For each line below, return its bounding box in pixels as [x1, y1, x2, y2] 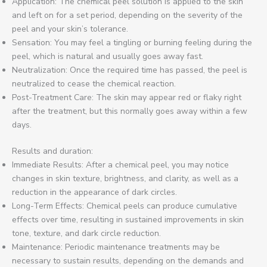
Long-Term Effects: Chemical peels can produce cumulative [12, 200, 237, 212]
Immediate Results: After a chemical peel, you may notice [12, 159, 229, 170]
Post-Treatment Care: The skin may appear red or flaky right [12, 92, 241, 103]
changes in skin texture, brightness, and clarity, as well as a [12, 173, 238, 184]
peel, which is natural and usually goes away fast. [12, 51, 203, 62]
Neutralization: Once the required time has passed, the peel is [12, 64, 247, 76]
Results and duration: [12, 145, 93, 157]
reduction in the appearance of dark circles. [12, 187, 177, 198]
